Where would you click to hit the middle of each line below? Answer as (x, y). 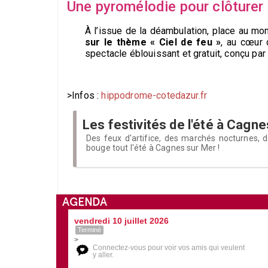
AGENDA (85, 201)
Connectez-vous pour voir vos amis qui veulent (169, 247)
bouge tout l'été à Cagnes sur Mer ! (153, 147)
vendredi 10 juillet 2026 (121, 220)
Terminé (89, 229)
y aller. (103, 255)
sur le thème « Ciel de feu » (153, 42)
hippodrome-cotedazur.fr (154, 95)
